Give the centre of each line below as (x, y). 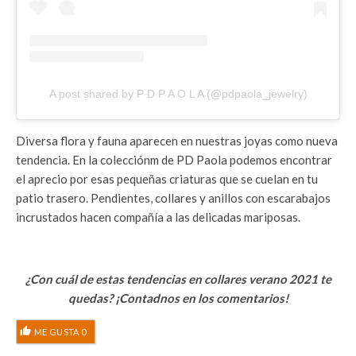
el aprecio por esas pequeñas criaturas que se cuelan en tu (167, 179)
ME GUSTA (58, 331)
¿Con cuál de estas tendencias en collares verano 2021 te (178, 279)
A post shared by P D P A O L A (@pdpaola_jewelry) (178, 94)
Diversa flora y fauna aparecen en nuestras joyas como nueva (177, 141)
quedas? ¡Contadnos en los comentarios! (178, 298)
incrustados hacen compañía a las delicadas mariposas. (158, 217)
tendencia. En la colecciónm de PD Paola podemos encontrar (174, 160)
